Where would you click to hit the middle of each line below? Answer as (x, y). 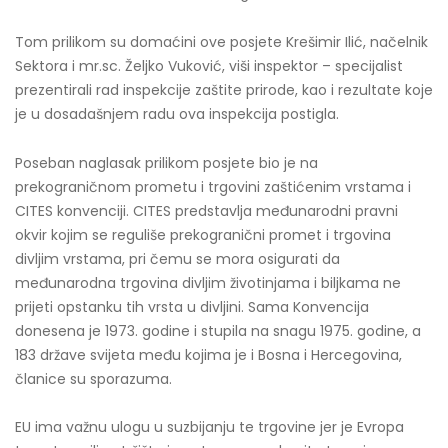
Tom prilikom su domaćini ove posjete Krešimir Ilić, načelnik (221, 41)
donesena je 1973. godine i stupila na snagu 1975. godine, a (218, 330)
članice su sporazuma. (93, 378)
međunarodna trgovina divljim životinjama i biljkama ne (208, 282)
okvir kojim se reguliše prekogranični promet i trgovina (203, 234)
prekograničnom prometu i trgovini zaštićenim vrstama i (213, 186)
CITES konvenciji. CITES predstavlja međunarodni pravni (206, 210)
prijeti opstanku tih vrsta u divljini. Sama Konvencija (192, 306)
